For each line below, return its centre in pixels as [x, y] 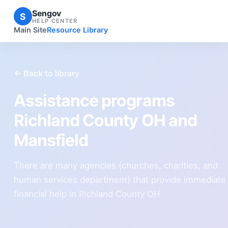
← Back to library [46, 73]
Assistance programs [94, 100]
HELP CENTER [55, 21]
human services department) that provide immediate [120, 179]
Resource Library [77, 30]
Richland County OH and [105, 120]
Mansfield [51, 140]
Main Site [30, 30]
